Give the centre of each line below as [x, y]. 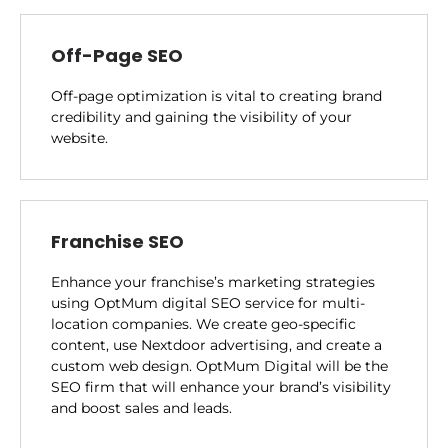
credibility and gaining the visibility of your [201, 116]
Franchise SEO [117, 241]
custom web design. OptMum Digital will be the [219, 365]
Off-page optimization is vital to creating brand [216, 95]
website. [79, 137]
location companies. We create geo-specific [203, 323]
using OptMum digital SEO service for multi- [208, 302]
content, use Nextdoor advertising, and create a [216, 344]
